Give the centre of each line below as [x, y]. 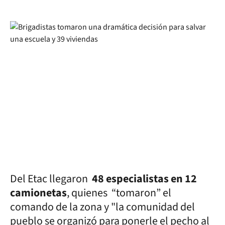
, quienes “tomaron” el [119, 193]
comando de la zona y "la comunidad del [102, 207]
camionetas [38, 193]
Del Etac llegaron [51, 179]
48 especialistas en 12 [144, 179]
